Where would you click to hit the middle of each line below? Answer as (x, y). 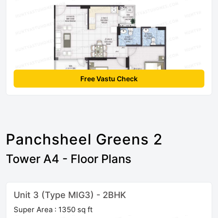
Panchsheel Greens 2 (84, 139)
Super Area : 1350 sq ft (53, 210)
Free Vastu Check (109, 79)
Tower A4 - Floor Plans (69, 159)
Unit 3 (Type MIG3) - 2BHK (70, 195)
